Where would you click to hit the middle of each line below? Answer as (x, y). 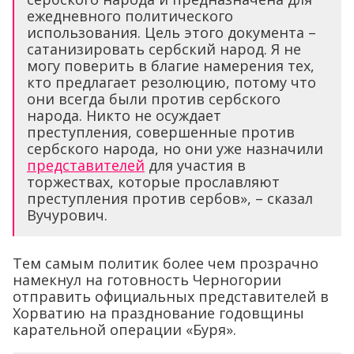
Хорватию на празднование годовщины (158, 313)
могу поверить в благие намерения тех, (171, 66)
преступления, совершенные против (161, 132)
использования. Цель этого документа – (171, 33)
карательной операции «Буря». (124, 330)
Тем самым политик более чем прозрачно (166, 264)
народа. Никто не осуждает (124, 116)
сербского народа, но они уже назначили (175, 149)
